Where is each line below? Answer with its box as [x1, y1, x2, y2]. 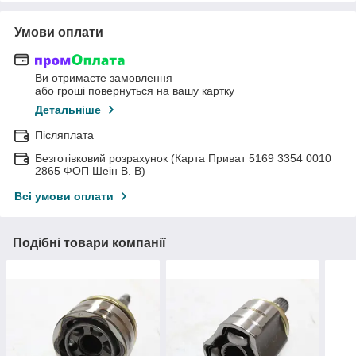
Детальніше [35, 103, 101, 117]
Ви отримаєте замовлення [35, 72, 172, 85]
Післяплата [35, 129, 94, 142]
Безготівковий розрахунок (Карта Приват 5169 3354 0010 [35, 152, 331, 165]
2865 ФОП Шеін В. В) [35, 164, 145, 178]
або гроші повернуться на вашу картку [35, 84, 234, 98]
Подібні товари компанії [13, 236, 166, 250]
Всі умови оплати [14, 190, 114, 203]
